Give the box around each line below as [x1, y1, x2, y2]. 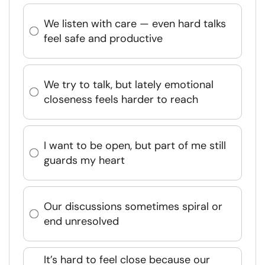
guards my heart [44, 153, 125, 167]
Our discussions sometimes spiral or [44, 199, 222, 214]
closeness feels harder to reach [44, 92, 198, 106]
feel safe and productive [44, 31, 163, 46]
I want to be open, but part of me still [44, 138, 226, 153]
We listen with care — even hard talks [44, 16, 226, 31]
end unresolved [44, 214, 119, 228]
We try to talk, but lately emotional [44, 77, 214, 92]
